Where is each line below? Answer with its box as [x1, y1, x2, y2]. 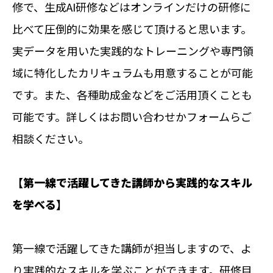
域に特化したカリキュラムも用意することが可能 [12, 64, 253, 80]
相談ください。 [12, 130, 89, 146]
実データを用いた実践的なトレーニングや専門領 [12, 42, 253, 58]
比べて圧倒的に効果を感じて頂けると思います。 [12, 20, 252, 37]
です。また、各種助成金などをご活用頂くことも [12, 86, 252, 102]
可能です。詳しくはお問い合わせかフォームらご [12, 108, 252, 124]
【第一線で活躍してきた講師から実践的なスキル [12, 174, 252, 190]
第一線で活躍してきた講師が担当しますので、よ [12, 239, 252, 256]
